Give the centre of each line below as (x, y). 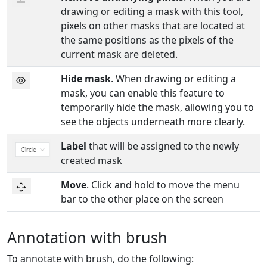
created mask (91, 161)
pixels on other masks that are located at (153, 26)
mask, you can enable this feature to (143, 93)
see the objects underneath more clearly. (153, 122)
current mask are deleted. (119, 55)
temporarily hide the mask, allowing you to (157, 108)
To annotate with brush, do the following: (100, 258)
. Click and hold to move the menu (163, 185)
